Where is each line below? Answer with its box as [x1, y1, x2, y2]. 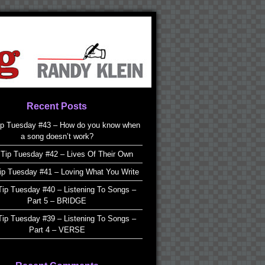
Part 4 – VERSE [28, 225, 85, 234]
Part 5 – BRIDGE [27, 196, 86, 205]
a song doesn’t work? [20, 132, 93, 141]
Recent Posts [27, 101, 87, 111]
